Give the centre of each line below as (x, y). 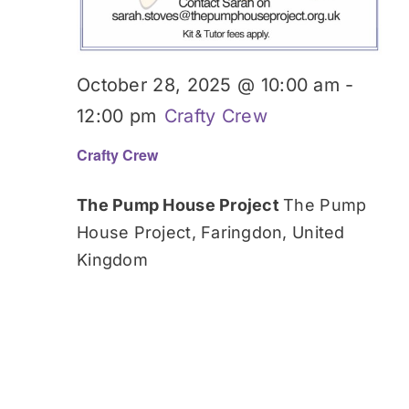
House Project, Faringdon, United (211, 233)
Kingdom (112, 260)
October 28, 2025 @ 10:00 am (209, 85)
